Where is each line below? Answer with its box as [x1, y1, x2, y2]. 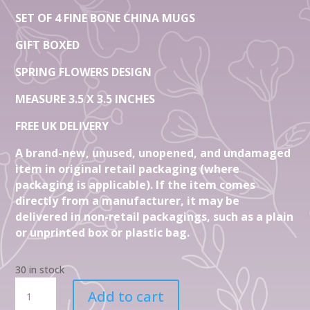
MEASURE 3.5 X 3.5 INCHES [15, 91, 158, 107]
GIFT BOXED [15, 37, 83, 53]
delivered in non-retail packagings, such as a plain [15, 209, 294, 224]
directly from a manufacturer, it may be [15, 193, 240, 208]
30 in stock [15, 263, 65, 276]
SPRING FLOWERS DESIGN [15, 64, 152, 80]
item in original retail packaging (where [15, 161, 240, 176]
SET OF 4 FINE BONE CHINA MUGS [15, 10, 199, 26]
